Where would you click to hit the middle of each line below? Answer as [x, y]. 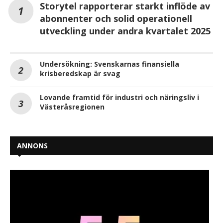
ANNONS [32, 146]
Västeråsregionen [72, 107]
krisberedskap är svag [80, 73]
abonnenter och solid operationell [116, 18]
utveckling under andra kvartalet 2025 [125, 31]
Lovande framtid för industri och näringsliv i [119, 97]
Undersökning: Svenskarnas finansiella [110, 64]
